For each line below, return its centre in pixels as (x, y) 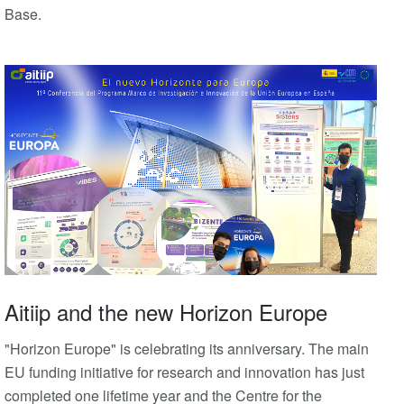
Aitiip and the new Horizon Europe (166, 311)
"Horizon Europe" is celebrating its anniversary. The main (187, 348)
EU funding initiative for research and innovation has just (184, 372)
